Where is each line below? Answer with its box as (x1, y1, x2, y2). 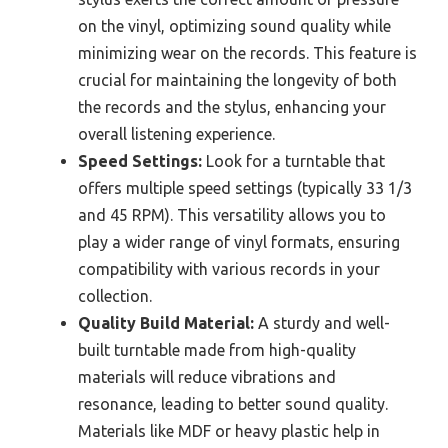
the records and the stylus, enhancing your (78, 97, 386, 116)
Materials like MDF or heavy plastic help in (78, 421, 380, 440)
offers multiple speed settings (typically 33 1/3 (78, 178, 412, 197)
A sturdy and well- (254, 313, 390, 332)
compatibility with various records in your (78, 259, 380, 278)
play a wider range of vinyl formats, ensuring (78, 232, 400, 251)
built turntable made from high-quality (78, 340, 356, 359)
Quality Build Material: (78, 313, 254, 332)
